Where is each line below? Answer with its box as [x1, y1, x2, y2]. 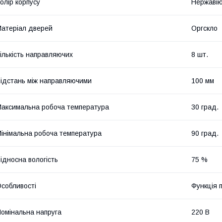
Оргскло [191, 24, 218, 32]
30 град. [191, 103, 219, 111]
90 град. [191, 129, 219, 137]
